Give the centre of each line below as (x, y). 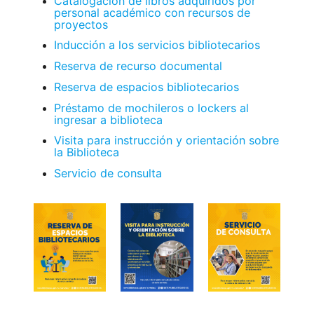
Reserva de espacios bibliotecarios (147, 87)
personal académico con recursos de (152, 12)
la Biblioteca (87, 152)
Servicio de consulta (108, 173)
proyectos (81, 24)
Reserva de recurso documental (138, 66)
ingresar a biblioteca (109, 120)
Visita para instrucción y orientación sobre (167, 141)
